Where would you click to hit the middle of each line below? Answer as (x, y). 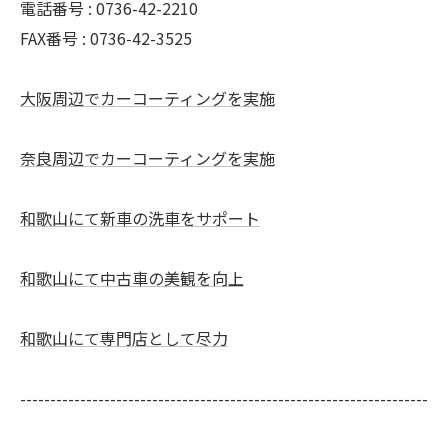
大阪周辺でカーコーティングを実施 (147, 97)
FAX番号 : (55, 37)
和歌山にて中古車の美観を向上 (132, 277)
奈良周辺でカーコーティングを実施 (147, 157)
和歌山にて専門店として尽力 (124, 337)
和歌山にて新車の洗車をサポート (140, 217)
